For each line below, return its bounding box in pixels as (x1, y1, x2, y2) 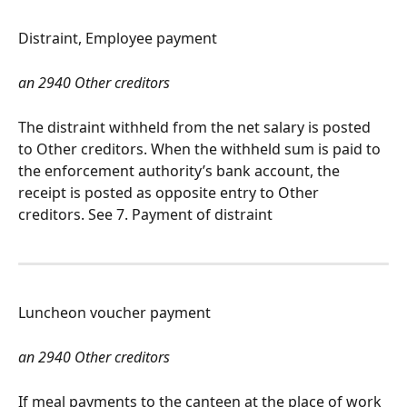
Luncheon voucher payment (18, 303, 211, 323)
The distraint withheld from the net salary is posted (18, 117, 374, 138)
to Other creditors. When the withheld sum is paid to (18, 139, 384, 160)
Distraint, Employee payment (18, 28, 217, 49)
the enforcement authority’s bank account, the (18, 161, 343, 182)
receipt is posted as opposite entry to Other (18, 183, 323, 203)
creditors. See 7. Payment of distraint (18, 204, 273, 225)
